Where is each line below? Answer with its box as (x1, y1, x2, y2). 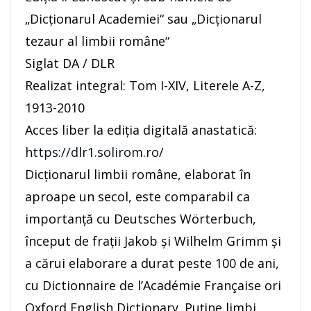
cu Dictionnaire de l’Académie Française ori (25, 277, 281, 294)
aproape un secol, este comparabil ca (25, 188, 250, 205)
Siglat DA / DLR (25, 55, 115, 72)
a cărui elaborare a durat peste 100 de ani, (25, 255, 279, 272)
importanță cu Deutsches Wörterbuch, (25, 210, 256, 228)
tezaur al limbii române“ (25, 33, 169, 50)
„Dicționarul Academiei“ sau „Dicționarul (25, 10, 262, 28)
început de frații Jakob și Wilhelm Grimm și (25, 233, 281, 250)
